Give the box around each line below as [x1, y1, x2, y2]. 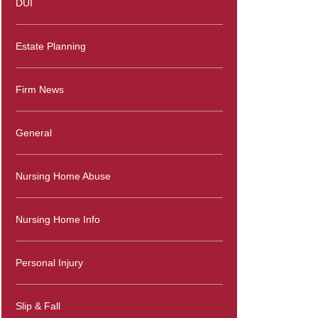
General [16, 127, 52, 138]
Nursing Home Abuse [16, 170, 111, 182]
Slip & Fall [16, 300, 60, 312]
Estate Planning [16, 40, 86, 52]
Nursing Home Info [16, 214, 100, 225]
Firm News [16, 84, 64, 95]
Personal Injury [16, 257, 83, 268]
